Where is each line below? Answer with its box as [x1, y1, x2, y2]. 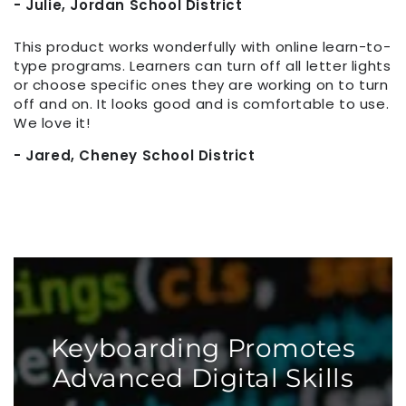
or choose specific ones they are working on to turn [14, 75, 389, 95]
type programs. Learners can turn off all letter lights [14, 56, 391, 76]
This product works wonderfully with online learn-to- [14, 37, 391, 57]
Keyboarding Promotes [50, 332, 356, 363]
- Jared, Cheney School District [14, 146, 256, 166]
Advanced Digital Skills [52, 362, 354, 393]
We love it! [14, 113, 91, 133]
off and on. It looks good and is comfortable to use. [14, 94, 390, 114]
